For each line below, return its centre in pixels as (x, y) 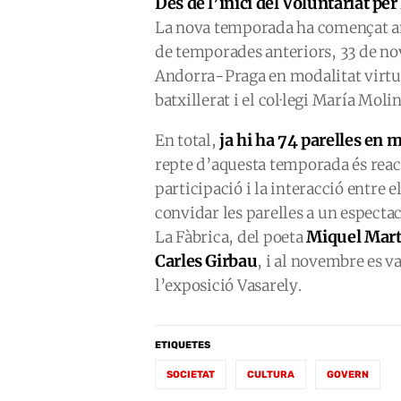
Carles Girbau (206, 261)
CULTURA (271, 375)
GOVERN (348, 375)
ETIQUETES (183, 345)
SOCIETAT (191, 375)
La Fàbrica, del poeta (231, 237)
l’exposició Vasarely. (230, 286)
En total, (186, 141)
